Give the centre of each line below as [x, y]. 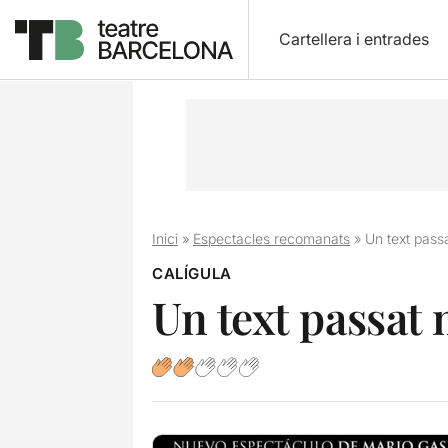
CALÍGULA [191, 273]
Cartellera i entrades [353, 39]
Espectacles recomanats [271, 238]
